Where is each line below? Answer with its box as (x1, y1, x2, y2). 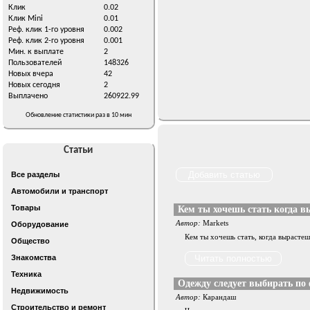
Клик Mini (8, 15, 43, 23)
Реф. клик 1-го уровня (8, 26, 84, 34)
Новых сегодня (8, 81, 60, 89)
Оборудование (11, 220, 69, 228)
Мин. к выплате (8, 48, 64, 56)
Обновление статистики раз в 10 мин (25, 111, 131, 119)
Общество (11, 237, 50, 245)
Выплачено (8, 92, 48, 100)
